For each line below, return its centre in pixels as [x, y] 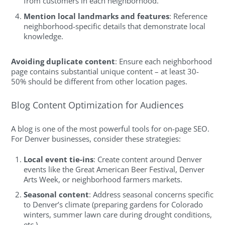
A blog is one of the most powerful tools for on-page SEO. [110, 129]
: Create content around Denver [148, 159]
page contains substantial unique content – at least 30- [105, 72]
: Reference [189, 16]
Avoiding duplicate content [63, 62]
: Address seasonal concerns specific [151, 195]
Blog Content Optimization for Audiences [98, 105]
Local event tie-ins [59, 159]
